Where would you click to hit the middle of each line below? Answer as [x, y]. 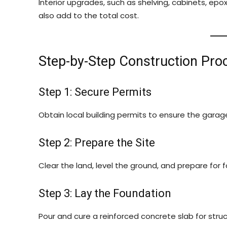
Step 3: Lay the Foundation [105, 193]
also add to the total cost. [89, 15]
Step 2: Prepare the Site [97, 143]
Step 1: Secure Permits [95, 92]
